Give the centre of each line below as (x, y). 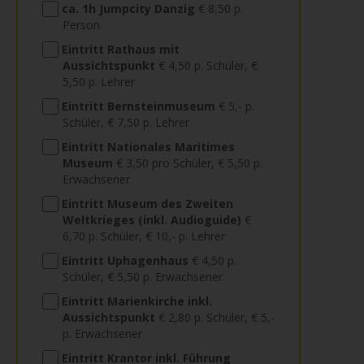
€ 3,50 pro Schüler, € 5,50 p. (188, 163)
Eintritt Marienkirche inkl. (137, 301)
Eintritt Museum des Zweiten (147, 204)
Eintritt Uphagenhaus (125, 260)
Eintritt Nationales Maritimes (148, 147)
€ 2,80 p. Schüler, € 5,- (215, 317)
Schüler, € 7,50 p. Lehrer (126, 122)
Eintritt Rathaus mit (121, 49)
